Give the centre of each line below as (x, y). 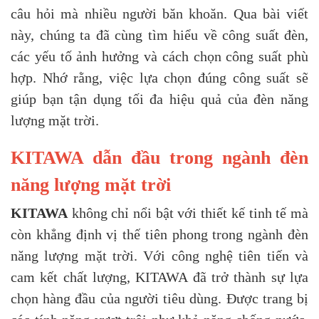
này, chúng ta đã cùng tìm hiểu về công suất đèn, (159, 35)
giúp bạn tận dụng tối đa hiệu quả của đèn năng (159, 99)
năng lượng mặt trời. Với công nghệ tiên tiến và (159, 256)
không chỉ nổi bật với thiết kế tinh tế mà (188, 213)
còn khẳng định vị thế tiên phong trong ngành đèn (159, 235)
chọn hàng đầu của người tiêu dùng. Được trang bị (159, 299)
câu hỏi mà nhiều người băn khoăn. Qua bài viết (159, 14)
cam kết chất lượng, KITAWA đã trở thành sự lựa (159, 277)
